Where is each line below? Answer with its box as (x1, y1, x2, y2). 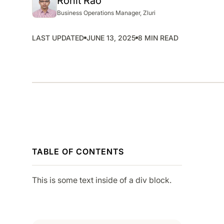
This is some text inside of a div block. (32, 174, 171, 185)
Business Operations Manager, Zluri (57, 8, 155, 16)
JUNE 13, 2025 (86, 33, 135, 42)
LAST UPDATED (32, 33, 84, 42)
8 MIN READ (138, 33, 178, 42)
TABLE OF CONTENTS (32, 146, 124, 156)
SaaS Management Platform (131, 16, 214, 23)
